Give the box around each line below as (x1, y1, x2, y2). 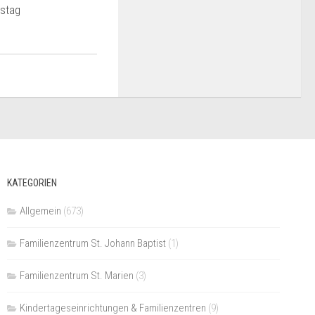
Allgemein (19, 204, 61, 217)
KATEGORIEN (6, 176, 57, 188)
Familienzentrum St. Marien (19, 269, 134, 282)
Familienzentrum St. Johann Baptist (19, 236, 166, 250)
